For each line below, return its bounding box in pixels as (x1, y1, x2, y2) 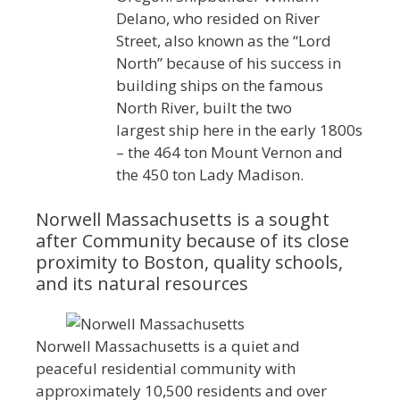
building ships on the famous (116, 75, 323, 96)
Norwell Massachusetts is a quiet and (36, 335, 300, 356)
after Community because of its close (36, 228, 349, 253)
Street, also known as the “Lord (116, 30, 331, 52)
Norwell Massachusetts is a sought (36, 206, 329, 231)
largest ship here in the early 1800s (116, 120, 362, 141)
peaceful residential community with (36, 357, 296, 379)
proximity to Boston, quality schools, (36, 249, 343, 274)
